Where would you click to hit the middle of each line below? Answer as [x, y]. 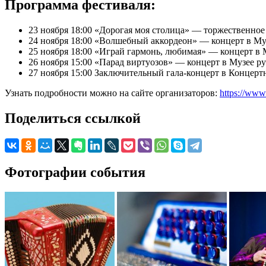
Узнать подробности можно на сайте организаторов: [112, 93]
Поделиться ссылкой [73, 118]
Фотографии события [75, 172]
